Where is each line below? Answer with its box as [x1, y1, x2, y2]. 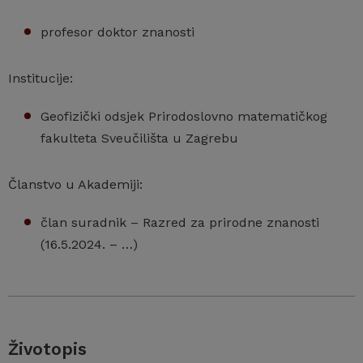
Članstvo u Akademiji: [8, 176, 143, 192]
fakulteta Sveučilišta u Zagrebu [41, 130, 238, 146]
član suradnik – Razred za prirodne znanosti [41, 214, 319, 230]
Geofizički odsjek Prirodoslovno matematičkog [41, 108, 327, 124]
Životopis [8, 338, 87, 359]
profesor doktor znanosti [41, 23, 194, 40]
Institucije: [8, 70, 73, 86]
